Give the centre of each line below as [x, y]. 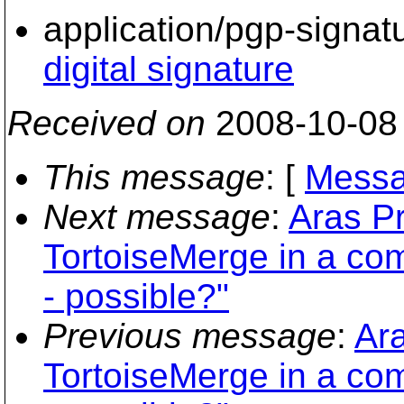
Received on [106, 123]
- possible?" [136, 296]
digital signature [169, 69]
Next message [157, 217]
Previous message [190, 336]
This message [154, 177]
